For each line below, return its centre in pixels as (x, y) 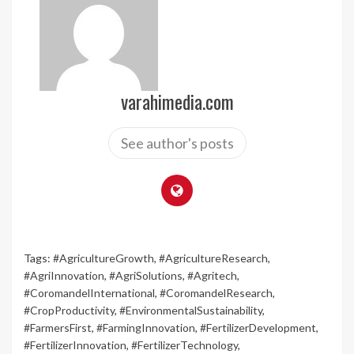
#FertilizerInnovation (75, 345)
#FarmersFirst (58, 328)
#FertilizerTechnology (185, 345)
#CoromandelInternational (89, 293)
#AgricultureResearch (213, 258)
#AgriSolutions (146, 276)
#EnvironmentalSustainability (191, 311)
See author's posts (177, 143)
